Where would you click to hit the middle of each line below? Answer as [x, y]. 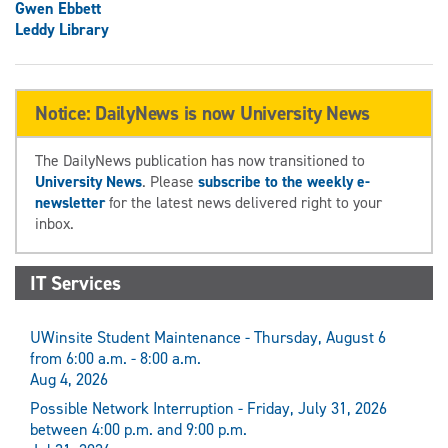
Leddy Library [62, 29]
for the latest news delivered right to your [243, 202]
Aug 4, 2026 [69, 380]
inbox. [54, 223]
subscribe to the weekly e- [284, 181]
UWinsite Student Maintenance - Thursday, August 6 [208, 338]
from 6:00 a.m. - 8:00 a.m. [115, 359]
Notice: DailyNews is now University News [202, 112]
